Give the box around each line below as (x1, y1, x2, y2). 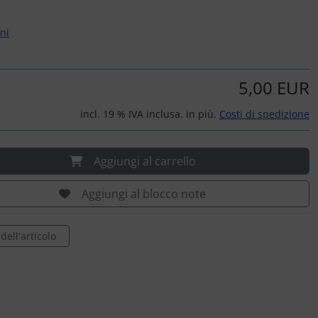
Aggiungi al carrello (93, 153, 196, 169)
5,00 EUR (238, 76, 309, 99)
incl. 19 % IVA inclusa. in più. (80, 107, 219, 121)
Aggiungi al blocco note (82, 186, 206, 202)
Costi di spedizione (219, 107, 309, 121)
